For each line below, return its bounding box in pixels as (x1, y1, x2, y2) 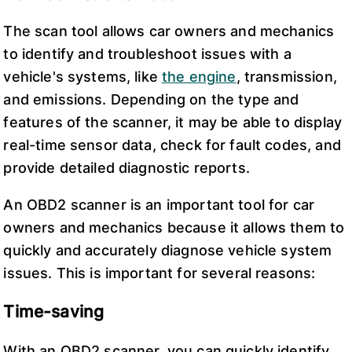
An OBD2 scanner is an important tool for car (3, 196, 315, 213)
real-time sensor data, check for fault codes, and (3, 137, 341, 154)
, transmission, (236, 68, 337, 86)
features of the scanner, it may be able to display (3, 114, 342, 131)
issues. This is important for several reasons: (3, 264, 316, 281)
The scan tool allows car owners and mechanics (3, 23, 335, 40)
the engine (162, 68, 236, 86)
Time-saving (3, 302, 104, 322)
